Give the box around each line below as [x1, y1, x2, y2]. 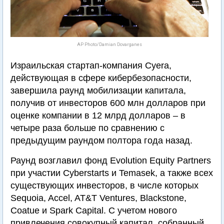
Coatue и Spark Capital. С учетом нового [10, 205, 177, 215]
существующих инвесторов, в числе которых [10, 180, 198, 190]
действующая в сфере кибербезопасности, [10, 73, 191, 83]
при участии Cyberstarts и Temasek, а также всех [10, 168, 213, 178]
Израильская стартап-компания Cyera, [10, 60, 171, 70]
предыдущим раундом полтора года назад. [10, 135, 192, 145]
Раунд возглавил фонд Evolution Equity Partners [10, 155, 211, 165]
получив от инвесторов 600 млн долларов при [10, 98, 205, 108]
